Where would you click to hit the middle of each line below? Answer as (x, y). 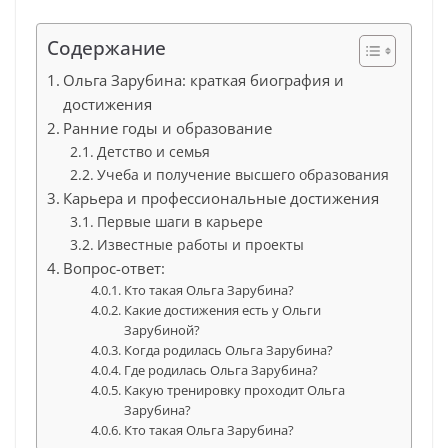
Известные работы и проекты (200, 244)
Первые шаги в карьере (179, 221)
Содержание (106, 47)
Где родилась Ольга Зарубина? (221, 370)
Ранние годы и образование (168, 128)
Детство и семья (153, 151)
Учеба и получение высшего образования (242, 174)
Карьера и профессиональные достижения (221, 198)
